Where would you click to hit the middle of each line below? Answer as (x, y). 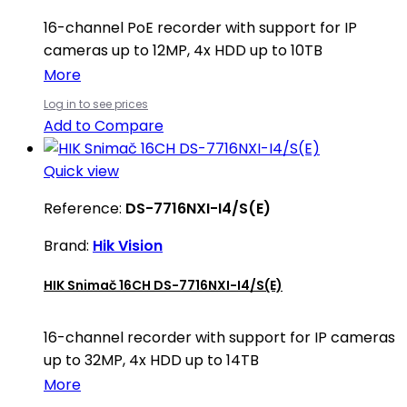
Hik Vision (128, 246)
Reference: (84, 209)
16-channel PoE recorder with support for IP (200, 28)
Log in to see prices (96, 104)
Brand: (68, 246)
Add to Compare (104, 126)
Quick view (81, 172)
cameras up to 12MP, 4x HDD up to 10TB (183, 51)
